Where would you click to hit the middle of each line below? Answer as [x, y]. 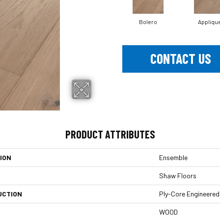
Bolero [148, 21]
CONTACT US [180, 59]
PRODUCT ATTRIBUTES [110, 134]
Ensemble [173, 157]
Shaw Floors [178, 175]
